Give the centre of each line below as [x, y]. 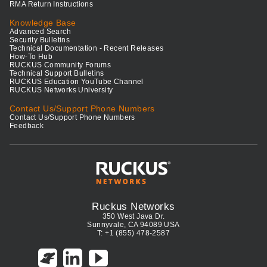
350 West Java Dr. [133, 217]
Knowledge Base [43, 23]
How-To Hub [31, 57]
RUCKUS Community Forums [60, 65]
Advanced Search [40, 32]
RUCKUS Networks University [61, 90]
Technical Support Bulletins [57, 74]
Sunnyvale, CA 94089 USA [133, 225]
